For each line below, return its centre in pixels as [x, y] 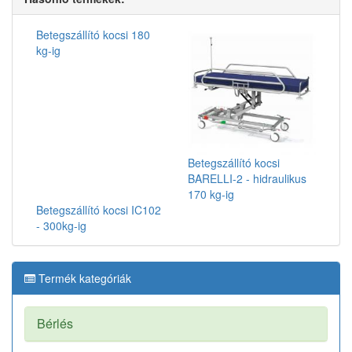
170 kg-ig [211, 194]
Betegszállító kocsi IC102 [99, 210]
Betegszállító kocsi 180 [93, 35]
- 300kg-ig [61, 225]
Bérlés [55, 323]
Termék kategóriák [83, 278]
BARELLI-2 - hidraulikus [247, 178]
